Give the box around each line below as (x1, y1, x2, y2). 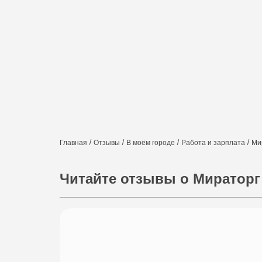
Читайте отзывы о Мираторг (60, 171, 260, 187)
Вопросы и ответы (131, 73, 201, 83)
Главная (60, 139, 87, 147)
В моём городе (126, 139, 175, 147)
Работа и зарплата (181, 139, 245, 147)
